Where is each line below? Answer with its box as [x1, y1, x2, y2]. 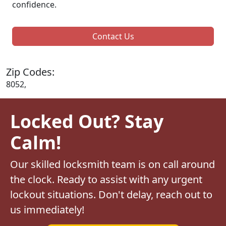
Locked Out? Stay [10, 108, 163, 133]
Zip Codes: [6, 65, 54, 79]
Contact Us [92, 30, 134, 42]
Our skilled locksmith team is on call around [10, 157, 215, 171]
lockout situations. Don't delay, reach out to [10, 187, 212, 201]
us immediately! [10, 202, 84, 216]
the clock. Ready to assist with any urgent [10, 172, 202, 186]
